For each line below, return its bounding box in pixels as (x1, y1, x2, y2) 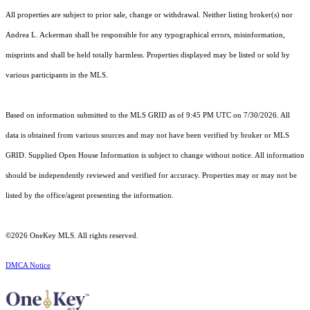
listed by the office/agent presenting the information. (6, 192, 174, 200)
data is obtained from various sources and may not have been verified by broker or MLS (6, 131, 289, 140)
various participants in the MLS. (6, 71, 108, 80)
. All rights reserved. (74, 232, 138, 240)
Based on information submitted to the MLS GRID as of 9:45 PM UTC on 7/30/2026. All (6, 111, 290, 120)
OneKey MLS (28, 232, 74, 240)
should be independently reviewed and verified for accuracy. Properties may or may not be (6, 172, 297, 180)
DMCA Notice (6, 262, 51, 270)
